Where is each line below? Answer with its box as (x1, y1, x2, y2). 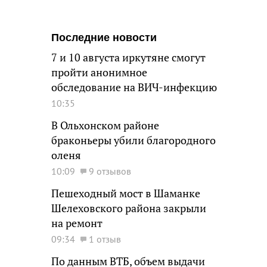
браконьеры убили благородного (51, 133, 216, 147)
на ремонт (51, 216, 103, 230)
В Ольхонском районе (51, 119, 159, 132)
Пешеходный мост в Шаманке (51, 187, 200, 200)
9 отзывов (89, 165, 131, 177)
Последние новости (51, 32, 157, 44)
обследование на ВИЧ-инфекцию (51, 80, 217, 94)
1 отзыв (89, 233, 121, 245)
